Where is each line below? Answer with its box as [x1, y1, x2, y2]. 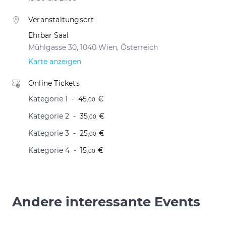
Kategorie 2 [28, 111, 69, 121]
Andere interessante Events [12, 194, 200, 209]
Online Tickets [28, 79, 80, 88]
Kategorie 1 [28, 94, 68, 103]
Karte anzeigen [28, 57, 81, 66]
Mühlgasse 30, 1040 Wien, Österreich [28, 43, 158, 52]
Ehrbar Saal [28, 31, 69, 40]
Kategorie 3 [28, 129, 69, 138]
